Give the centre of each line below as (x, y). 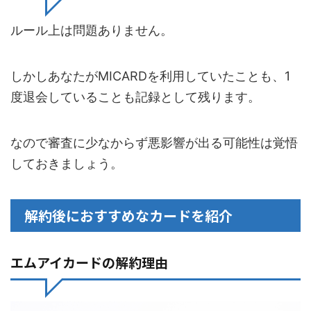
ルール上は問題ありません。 (92, 31)
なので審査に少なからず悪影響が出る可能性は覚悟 (154, 143)
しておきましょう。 (67, 164)
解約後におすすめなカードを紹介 (128, 216)
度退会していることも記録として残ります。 (135, 97)
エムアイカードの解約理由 (89, 262)
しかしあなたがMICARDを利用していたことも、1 (150, 76)
